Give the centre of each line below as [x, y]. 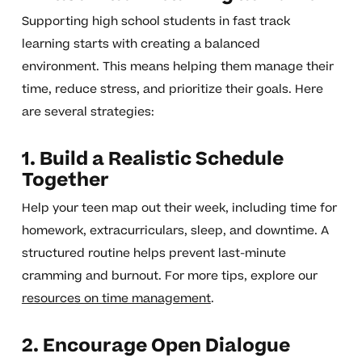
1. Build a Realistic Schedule [152, 160]
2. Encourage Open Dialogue [156, 346]
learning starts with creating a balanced [141, 44]
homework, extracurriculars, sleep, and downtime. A [175, 231]
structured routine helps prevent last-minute [154, 254]
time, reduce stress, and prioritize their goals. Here [172, 90]
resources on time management [116, 299]
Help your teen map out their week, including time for [179, 208]
